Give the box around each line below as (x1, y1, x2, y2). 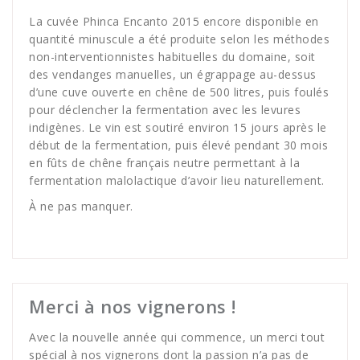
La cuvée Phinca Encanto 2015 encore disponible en (29, 14, 319, 30)
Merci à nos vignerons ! (29, 294, 236, 319)
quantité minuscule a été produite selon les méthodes (29, 31, 329, 47)
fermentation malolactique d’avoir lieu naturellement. (29, 173, 325, 189)
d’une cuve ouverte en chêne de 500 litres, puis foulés (29, 84, 329, 100)
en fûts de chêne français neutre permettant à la (29, 155, 300, 171)
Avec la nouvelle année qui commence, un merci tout (29, 329, 325, 346)
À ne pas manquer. (29, 198, 133, 215)
